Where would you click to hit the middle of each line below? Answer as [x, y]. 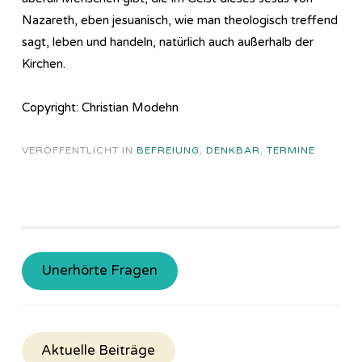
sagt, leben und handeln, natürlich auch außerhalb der [168, 42]
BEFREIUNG [168, 150]
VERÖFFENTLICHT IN [79, 150]
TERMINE [291, 150]
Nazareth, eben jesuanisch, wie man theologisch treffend [180, 20]
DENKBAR [233, 150]
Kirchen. [44, 63]
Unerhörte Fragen [100, 271]
